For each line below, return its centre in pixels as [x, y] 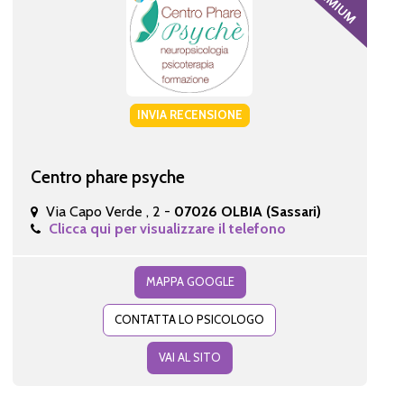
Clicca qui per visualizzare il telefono [167, 228]
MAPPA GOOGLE [190, 281]
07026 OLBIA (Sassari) [247, 211]
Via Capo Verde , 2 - [110, 211]
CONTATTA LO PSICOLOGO [190, 319]
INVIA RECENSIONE [189, 114]
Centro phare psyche [107, 176]
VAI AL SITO [189, 357]
